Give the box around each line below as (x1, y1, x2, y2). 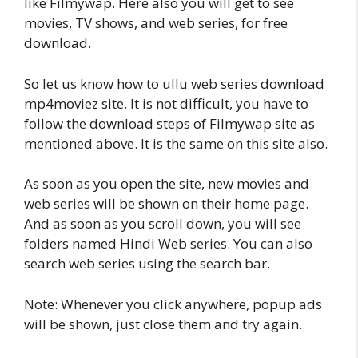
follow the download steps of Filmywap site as (24, 113, 315, 133)
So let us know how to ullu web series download (24, 74, 324, 93)
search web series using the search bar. (24, 254, 270, 272)
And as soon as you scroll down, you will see (24, 214, 301, 233)
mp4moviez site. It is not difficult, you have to (24, 93, 308, 113)
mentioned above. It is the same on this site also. (24, 133, 328, 153)
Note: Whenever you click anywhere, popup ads (24, 294, 322, 313)
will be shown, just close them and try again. (24, 314, 302, 333)
